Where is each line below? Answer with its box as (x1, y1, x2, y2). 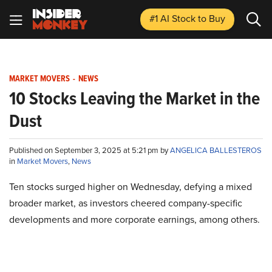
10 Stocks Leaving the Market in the (9, 85, 260, 112)
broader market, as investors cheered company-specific (9, 196, 242, 210)
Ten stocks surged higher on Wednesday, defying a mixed (9, 180, 252, 194)
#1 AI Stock (149, 12, 198, 25)
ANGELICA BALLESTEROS (170, 144, 262, 156)
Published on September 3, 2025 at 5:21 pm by (9, 144, 170, 156)
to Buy (198, 12, 225, 25)
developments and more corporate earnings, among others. (9, 212, 260, 226)
